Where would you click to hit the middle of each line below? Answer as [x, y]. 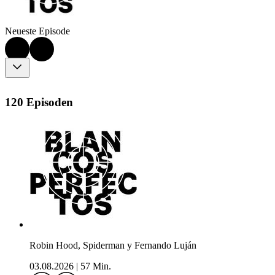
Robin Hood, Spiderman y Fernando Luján [113, 246]
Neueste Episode [37, 31]
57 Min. [96, 266]
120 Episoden [39, 102]
